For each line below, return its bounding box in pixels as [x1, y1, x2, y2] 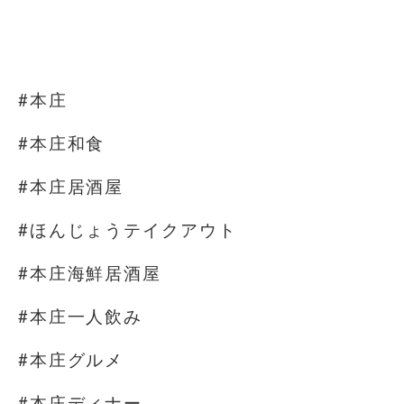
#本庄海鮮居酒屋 [18, 263, 161, 283]
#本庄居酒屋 [18, 177, 124, 197]
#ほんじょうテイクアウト [18, 220, 237, 240]
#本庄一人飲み [18, 307, 143, 326]
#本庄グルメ [18, 350, 124, 370]
